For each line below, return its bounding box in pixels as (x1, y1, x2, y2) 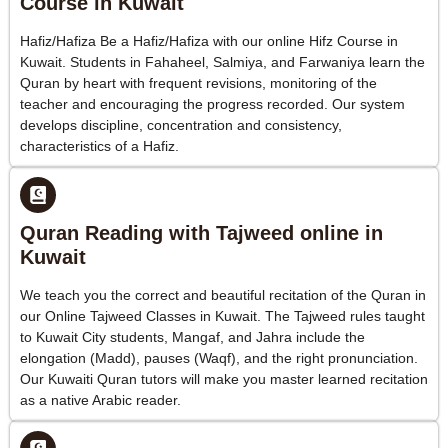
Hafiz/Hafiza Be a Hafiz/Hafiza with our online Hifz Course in (20, 32, 398, 49)
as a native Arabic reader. (20, 391, 181, 408)
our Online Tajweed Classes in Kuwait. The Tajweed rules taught (20, 307, 425, 324)
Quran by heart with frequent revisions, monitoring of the (20, 74, 377, 91)
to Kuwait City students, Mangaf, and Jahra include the (20, 328, 365, 345)
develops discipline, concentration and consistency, (20, 116, 342, 133)
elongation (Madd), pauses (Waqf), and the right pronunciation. (20, 349, 418, 366)
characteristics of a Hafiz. (20, 137, 179, 154)
